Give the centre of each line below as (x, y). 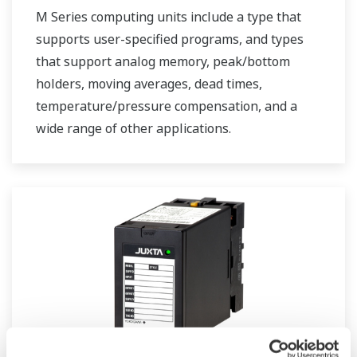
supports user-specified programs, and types (170, 39)
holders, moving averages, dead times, (149, 84)
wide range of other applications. (133, 129)
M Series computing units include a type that (169, 17)
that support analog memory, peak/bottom (163, 62)
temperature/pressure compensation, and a (167, 106)
